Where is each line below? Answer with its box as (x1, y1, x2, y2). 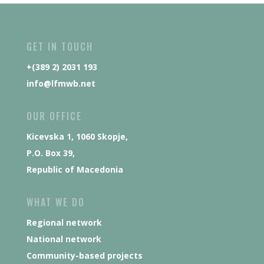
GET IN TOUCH (26, 39, 93, 54)
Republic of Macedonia (26, 164, 123, 176)
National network (26, 233, 101, 245)
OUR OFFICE (26, 109, 82, 124)
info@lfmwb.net (26, 78, 95, 90)
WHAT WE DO (26, 195, 85, 210)
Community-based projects (26, 250, 143, 262)
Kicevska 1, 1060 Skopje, (26, 131, 128, 143)
